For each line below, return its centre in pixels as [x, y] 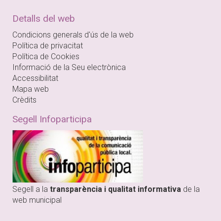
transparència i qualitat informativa [115, 189]
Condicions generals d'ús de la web [73, 35]
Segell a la [31, 189]
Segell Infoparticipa [52, 119]
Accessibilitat [35, 78]
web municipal [37, 200]
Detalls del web [44, 19]
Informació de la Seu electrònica [69, 68]
